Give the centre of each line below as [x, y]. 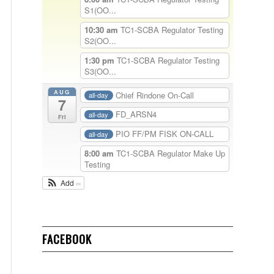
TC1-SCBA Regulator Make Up [170, 153]
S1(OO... [100, 10]
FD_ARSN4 [136, 114]
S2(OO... [100, 40]
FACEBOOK [67, 239]
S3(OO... [100, 71]
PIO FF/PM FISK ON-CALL [165, 134]
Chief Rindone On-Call [155, 95]
